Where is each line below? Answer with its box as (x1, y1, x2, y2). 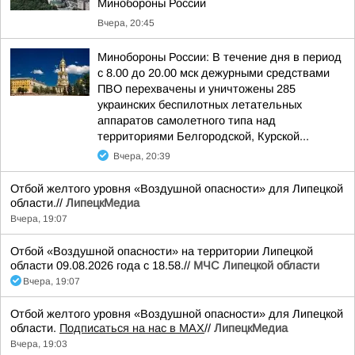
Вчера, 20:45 (97, 17, 155, 29)
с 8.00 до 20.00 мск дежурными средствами (97, 67, 330, 79)
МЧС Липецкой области (193, 259, 319, 272)
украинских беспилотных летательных (97, 98, 302, 111)
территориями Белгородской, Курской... (97, 130, 309, 143)
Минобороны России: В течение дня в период (97, 51, 342, 63)
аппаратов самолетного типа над (97, 114, 276, 127)
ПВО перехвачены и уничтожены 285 (97, 82, 296, 95)
